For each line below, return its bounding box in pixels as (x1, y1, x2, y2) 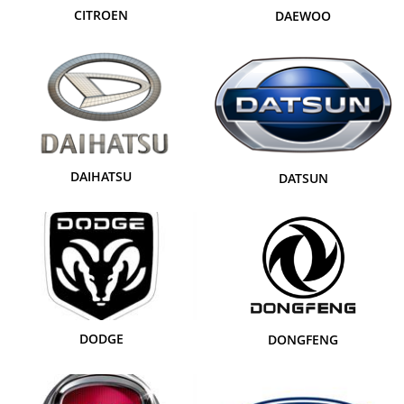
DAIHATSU (70, 168, 132, 186)
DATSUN (278, 169, 328, 187)
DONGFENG (268, 331, 338, 349)
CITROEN (74, 5, 128, 23)
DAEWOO (275, 6, 331, 24)
